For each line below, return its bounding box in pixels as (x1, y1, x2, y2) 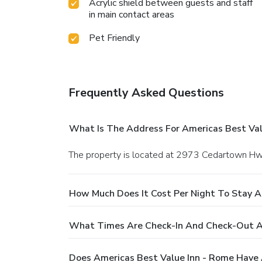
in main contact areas (89, 8, 174, 22)
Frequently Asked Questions (68, 85, 224, 101)
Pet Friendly (89, 32, 140, 45)
